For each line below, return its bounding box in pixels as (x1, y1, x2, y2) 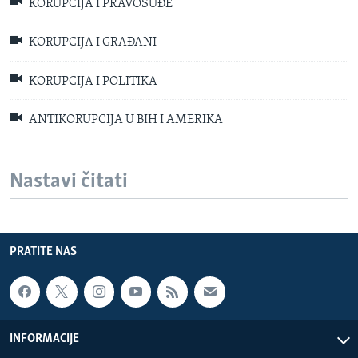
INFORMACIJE (10, 332, 79, 346)
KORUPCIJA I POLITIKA (26, 75, 157, 89)
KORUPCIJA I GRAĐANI (26, 36, 157, 50)
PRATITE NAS (10, 245, 77, 259)
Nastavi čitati (10, 170, 128, 193)
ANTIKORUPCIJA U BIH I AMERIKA (26, 113, 223, 127)
